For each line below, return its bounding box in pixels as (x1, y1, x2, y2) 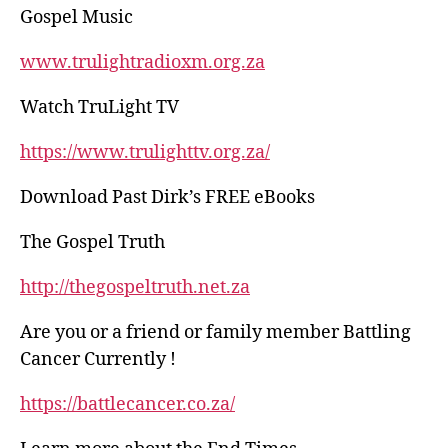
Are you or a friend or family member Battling (20, 321, 411, 344)
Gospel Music (20, 6, 133, 29)
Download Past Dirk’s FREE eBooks (20, 186, 315, 209)
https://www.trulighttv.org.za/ (20, 141, 270, 164)
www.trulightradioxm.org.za (20, 51, 265, 74)
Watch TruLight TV (20, 96, 179, 119)
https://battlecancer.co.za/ (20, 393, 235, 416)
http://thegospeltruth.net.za (20, 276, 250, 299)
